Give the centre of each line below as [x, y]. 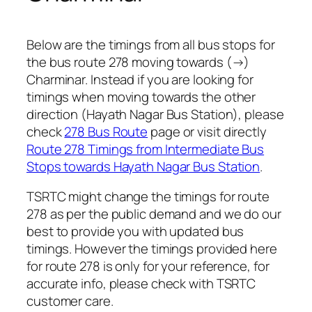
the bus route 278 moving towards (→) [138, 62]
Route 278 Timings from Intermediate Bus [146, 149]
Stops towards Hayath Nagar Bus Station [143, 166]
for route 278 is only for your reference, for [148, 266]
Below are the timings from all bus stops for [151, 44]
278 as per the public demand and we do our [154, 214]
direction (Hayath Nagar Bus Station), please [155, 114]
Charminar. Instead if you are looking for [140, 79]
